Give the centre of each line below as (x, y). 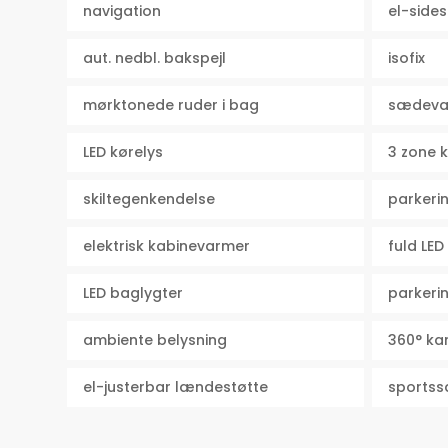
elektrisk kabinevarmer (167, 246)
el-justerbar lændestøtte (176, 387)
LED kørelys (123, 152)
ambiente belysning (155, 340)
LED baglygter (133, 293)
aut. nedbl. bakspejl (155, 58)
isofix (406, 58)
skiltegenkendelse (149, 199)
